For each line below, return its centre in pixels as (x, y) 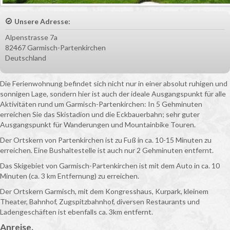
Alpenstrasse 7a (31, 37)
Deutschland (26, 57)
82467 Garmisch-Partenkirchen (55, 47)
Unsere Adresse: (42, 21)
